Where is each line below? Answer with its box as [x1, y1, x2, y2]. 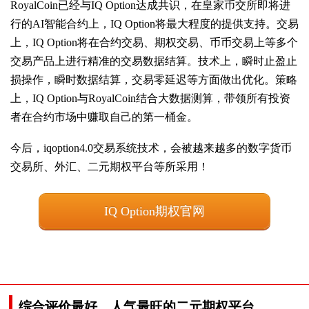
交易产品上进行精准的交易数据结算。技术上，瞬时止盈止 [10, 54, 297, 67]
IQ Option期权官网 [104, 203, 205, 218]
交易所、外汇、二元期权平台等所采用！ [10, 160, 209, 172]
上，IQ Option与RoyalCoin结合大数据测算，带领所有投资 [10, 92, 290, 104]
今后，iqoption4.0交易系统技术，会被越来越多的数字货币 [10, 141, 292, 154]
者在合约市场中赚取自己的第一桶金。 [10, 110, 198, 123]
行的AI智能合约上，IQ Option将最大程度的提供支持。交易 [10, 17, 299, 30]
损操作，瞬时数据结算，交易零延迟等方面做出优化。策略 [10, 73, 297, 86]
